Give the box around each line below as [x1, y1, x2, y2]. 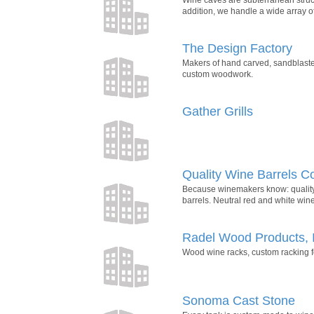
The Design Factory [182, 41, 292, 55]
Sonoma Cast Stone [182, 293, 295, 308]
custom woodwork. [182, 69, 253, 79]
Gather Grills [182, 104, 253, 118]
